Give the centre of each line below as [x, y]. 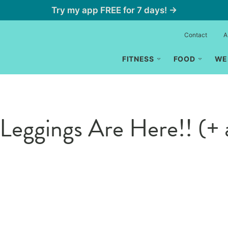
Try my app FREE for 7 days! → [114, 10]
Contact [196, 35]
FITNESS [138, 59]
